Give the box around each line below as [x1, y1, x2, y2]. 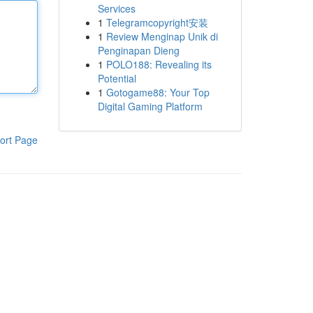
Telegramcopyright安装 [105, 15, 208, 29]
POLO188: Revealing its [105, 57, 212, 71]
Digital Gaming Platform [97, 99, 203, 113]
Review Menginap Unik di [105, 29, 218, 43]
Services [97, 1, 136, 15]
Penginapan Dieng [97, 43, 180, 57]
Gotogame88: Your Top [105, 85, 210, 99]
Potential [97, 71, 136, 85]
